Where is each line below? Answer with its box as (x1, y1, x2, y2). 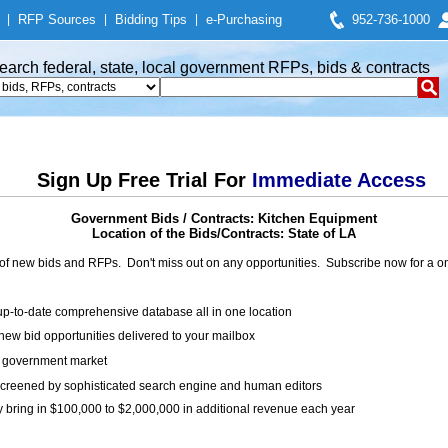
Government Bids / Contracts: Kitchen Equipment (71, 211, 377, 226)
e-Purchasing (206, 12, 282, 27)
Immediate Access (251, 169, 426, 191)
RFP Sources (18, 12, 96, 27)
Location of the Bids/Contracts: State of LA (92, 226, 356, 241)
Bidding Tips (115, 12, 187, 27)
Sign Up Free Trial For (36, 169, 252, 191)
